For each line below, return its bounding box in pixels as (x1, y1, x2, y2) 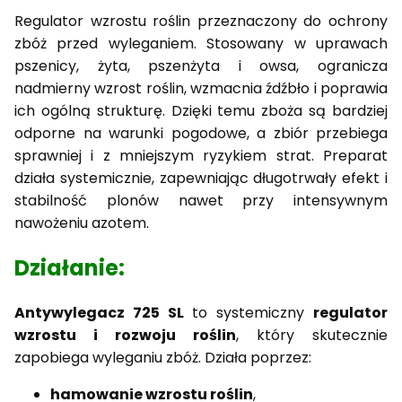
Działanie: (14, 252, 125, 283)
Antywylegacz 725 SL (14, 301, 184, 323)
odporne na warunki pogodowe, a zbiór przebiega (14, 122, 388, 144)
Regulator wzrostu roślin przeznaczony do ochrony (14, 10, 388, 31)
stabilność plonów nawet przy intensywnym (14, 189, 388, 211)
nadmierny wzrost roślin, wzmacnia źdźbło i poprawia (14, 77, 388, 99)
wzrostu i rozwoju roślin (14, 324, 236, 345)
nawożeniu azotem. (14, 212, 149, 233)
